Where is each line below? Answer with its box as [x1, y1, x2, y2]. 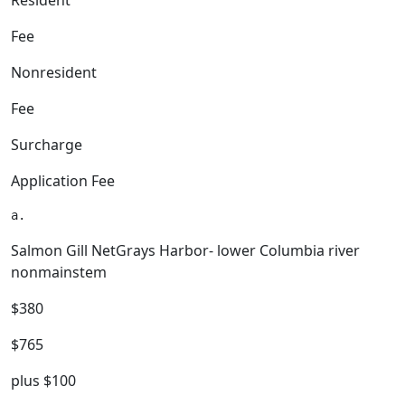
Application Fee [11, 171, 115, 191]
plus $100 [11, 371, 76, 391]
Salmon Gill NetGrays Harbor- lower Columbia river [11, 240, 360, 260]
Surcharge [11, 135, 82, 155]
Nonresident [11, 62, 97, 82]
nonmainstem [11, 262, 107, 282]
